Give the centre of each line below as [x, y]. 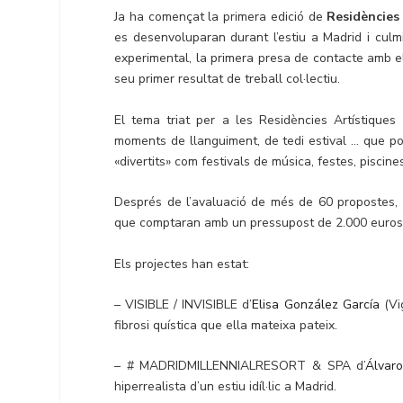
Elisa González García [316, 304]
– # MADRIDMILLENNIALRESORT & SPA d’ [240, 366]
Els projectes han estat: [182, 264]
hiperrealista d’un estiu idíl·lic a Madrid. [226, 387]
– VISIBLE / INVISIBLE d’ [184, 304]
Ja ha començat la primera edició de [221, 17]
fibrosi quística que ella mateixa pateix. [226, 325]
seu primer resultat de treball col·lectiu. [228, 79]
